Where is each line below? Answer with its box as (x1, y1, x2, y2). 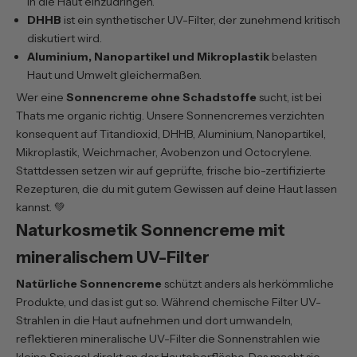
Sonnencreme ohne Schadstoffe (66, 89, 257, 104)
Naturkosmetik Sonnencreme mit (16, 219, 285, 240)
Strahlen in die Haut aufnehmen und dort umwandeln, (16, 312, 292, 328)
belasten (269, 49, 317, 64)
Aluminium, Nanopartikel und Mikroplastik (27, 49, 269, 64)
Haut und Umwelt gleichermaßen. (27, 67, 202, 82)
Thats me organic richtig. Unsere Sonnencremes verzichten (16, 108, 324, 123)
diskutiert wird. (27, 30, 104, 45)
